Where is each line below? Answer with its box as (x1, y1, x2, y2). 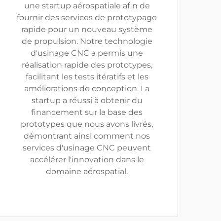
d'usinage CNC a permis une (31, 48, 143, 58)
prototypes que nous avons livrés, (21, 119, 153, 129)
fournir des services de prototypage (17, 13, 157, 22)
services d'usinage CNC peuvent (23, 143, 151, 152)
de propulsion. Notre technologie (21, 37, 152, 46)
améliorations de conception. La (24, 84, 149, 93)
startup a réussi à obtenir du (31, 96, 143, 105)
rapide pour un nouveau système (21, 25, 152, 34)
